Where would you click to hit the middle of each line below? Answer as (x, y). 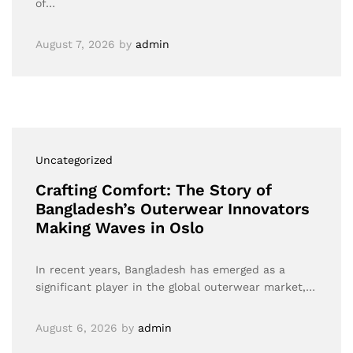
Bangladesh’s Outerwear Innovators (173, 209)
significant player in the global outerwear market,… (175, 287)
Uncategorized (74, 160)
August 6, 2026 (76, 328)
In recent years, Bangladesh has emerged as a (160, 269)
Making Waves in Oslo (120, 228)
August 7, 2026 (75, 44)
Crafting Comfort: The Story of (154, 190)
